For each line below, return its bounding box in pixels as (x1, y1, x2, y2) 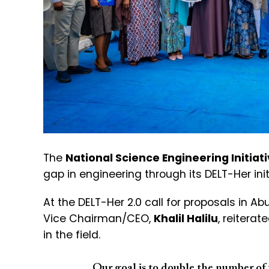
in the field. (43, 228, 100, 243)
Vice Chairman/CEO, (43, 211, 154, 226)
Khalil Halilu (154, 211, 218, 226)
